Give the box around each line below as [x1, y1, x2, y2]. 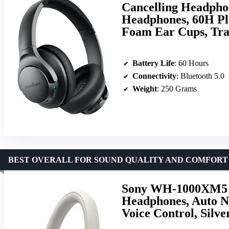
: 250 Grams [157, 84, 197, 94]
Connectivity [132, 72, 176, 81]
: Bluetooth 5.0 [176, 72, 224, 81]
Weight [132, 84, 157, 94]
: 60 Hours [174, 59, 209, 68]
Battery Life [132, 59, 174, 68]
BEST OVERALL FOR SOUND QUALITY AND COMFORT [8, 155, 228, 164]
